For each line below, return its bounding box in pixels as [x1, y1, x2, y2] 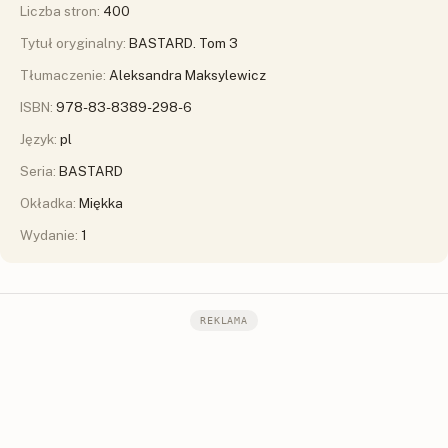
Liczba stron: [20, 3, 103, 20]
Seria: [20, 163, 59, 180]
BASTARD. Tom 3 [129, 35, 238, 52]
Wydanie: [20, 227, 81, 244]
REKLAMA [200, 315, 248, 327]
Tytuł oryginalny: [20, 35, 129, 52]
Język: [20, 131, 60, 148]
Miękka [79, 195, 123, 212]
